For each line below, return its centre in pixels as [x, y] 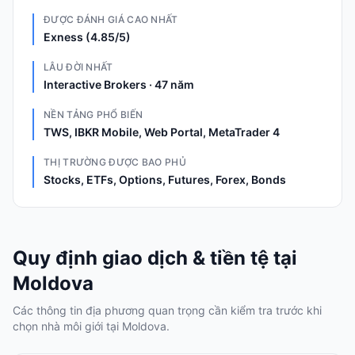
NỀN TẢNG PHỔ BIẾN [94, 115]
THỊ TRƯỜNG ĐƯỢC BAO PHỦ [115, 162]
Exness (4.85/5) [87, 37]
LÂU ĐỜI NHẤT [78, 67]
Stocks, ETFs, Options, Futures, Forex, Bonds [165, 179]
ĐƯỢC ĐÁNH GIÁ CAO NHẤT [111, 19]
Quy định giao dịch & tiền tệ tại [155, 258]
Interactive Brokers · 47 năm [119, 84]
